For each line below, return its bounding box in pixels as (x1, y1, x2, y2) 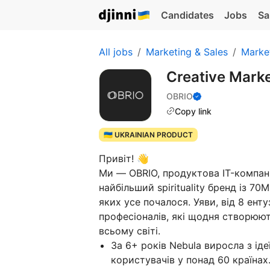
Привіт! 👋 (99, 152, 149, 165)
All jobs (99, 46, 133, 58)
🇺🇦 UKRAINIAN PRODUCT (103, 130, 193, 139)
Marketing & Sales (146, 46, 228, 58)
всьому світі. (99, 225, 160, 237)
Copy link (175, 105, 212, 116)
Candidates (160, 9, 214, 21)
